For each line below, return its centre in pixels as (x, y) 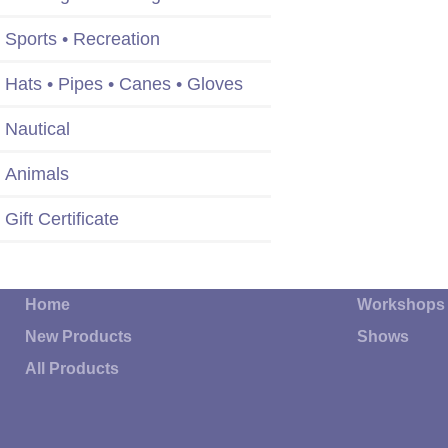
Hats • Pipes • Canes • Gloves (124, 84)
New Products (78, 337)
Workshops (401, 305)
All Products (72, 369)
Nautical (37, 129)
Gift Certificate (62, 219)
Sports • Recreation (82, 39)
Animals (37, 174)
